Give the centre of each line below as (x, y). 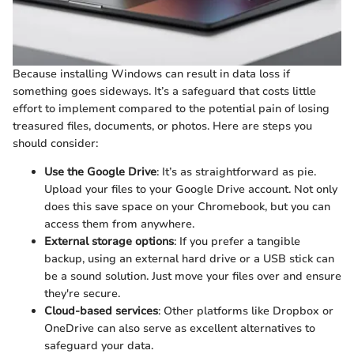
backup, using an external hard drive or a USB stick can (189, 259)
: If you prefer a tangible (237, 242)
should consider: (55, 144)
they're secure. (82, 294)
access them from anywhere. (119, 224)
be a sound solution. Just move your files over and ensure (193, 277)
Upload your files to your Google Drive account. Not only (191, 190)
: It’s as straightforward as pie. (236, 172)
